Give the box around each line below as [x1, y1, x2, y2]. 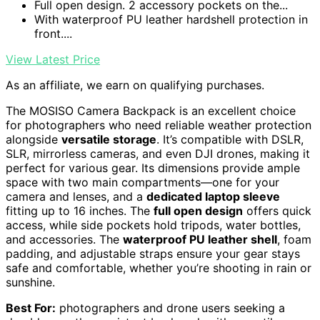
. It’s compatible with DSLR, [156, 131, 304, 146]
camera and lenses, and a [6, 189, 146, 204]
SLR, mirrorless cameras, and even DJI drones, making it [6, 146, 310, 161]
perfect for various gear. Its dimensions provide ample [6, 160, 300, 175]
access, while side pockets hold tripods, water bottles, [6, 217, 301, 232]
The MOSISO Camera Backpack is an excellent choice [6, 103, 296, 118]
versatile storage [61, 131, 156, 146]
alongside [6, 131, 61, 146]
